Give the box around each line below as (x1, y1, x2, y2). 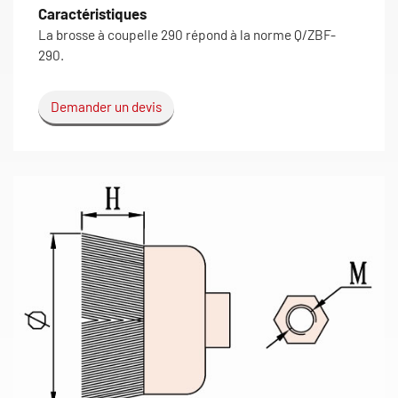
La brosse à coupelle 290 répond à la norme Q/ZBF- (38, 27, 336, 44)
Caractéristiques (38, 4, 147, 23)
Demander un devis (51, 99, 162, 115)
